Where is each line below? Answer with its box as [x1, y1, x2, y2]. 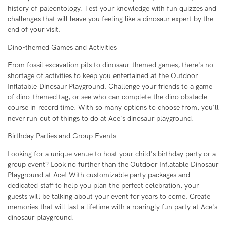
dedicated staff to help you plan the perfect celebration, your [8, 181, 199, 191]
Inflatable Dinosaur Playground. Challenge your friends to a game [8, 82, 212, 91]
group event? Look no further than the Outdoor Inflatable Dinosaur [8, 160, 218, 169]
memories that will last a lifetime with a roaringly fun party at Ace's [8, 203, 217, 212]
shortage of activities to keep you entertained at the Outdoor [8, 71, 198, 81]
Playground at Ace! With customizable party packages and [8, 171, 190, 180]
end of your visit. [8, 25, 60, 34]
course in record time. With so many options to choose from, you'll [8, 103, 219, 112]
